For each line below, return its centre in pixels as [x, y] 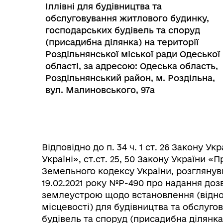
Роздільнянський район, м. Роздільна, [130, 78]
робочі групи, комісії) [113, 142]
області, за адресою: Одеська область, [132, 66]
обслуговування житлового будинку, [127, 18]
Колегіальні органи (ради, [122, 132]
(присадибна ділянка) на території [122, 42]
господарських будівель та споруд [123, 30]
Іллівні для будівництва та [104, 6]
